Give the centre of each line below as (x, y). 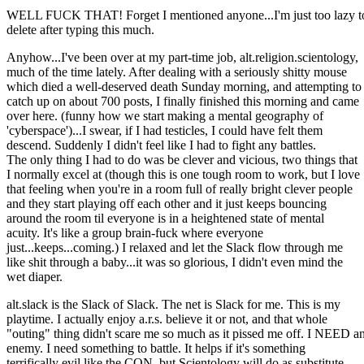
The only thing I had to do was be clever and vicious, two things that (182, 160)
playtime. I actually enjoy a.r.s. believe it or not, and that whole (167, 319)
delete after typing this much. (80, 30)
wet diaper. (35, 277)
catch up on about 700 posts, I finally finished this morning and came (183, 102)
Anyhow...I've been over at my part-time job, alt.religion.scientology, (182, 58)
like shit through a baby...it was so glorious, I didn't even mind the (175, 262)
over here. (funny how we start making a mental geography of (165, 116)
